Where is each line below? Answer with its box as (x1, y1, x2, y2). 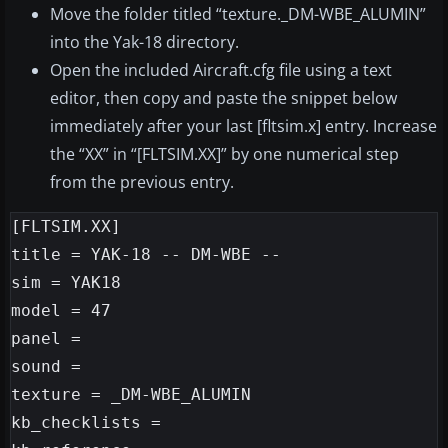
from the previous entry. (50, 171, 234, 194)
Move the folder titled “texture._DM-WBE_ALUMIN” (50, 3, 426, 26)
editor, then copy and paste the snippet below (50, 87, 397, 110)
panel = (11, 329, 81, 349)
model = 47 (11, 301, 111, 321)
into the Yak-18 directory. (50, 31, 239, 54)
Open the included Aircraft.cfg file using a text (50, 59, 392, 82)
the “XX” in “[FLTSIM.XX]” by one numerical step (50, 143, 399, 166)
